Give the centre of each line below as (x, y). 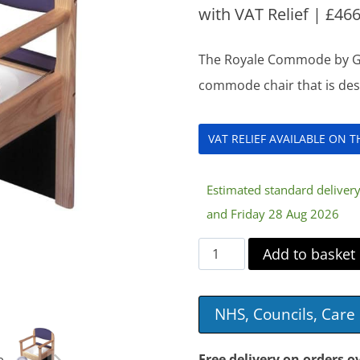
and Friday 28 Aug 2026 (273, 213)
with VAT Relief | (262, 14)
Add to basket (309, 254)
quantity (223, 301)
